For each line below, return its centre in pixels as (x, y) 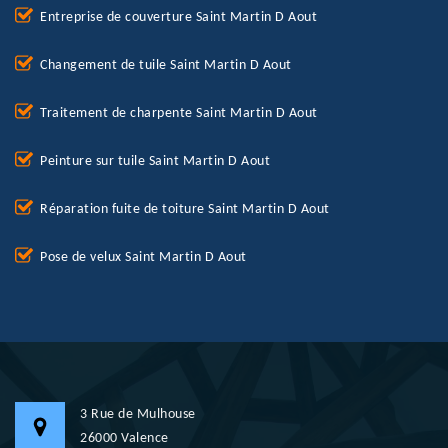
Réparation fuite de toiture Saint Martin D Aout (185, 210)
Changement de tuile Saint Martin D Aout (166, 66)
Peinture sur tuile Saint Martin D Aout (155, 162)
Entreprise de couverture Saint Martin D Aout (178, 18)
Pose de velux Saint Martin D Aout (143, 258)
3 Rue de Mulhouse (138, 415)
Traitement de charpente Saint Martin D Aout (179, 114)
